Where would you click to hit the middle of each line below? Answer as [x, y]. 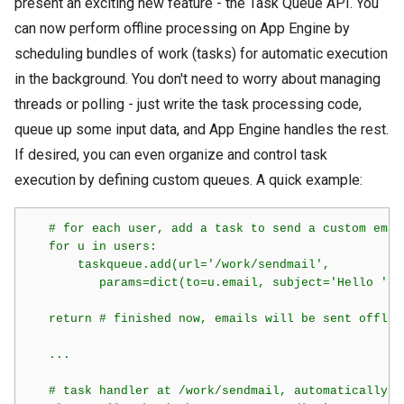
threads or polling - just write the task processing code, [188, 104]
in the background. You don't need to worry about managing [197, 79]
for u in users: [92, 246]
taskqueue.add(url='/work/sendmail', [178, 264]
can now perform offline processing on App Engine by [182, 28]
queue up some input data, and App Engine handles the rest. [202, 129]
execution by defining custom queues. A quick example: [188, 180]
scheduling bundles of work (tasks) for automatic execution [201, 54]
